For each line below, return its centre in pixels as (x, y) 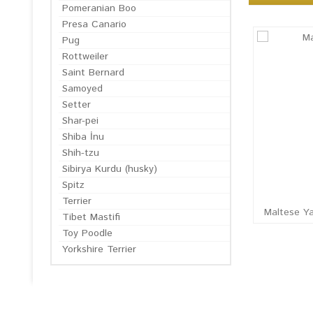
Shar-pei (80, 121)
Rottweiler (85, 57)
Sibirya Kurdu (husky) (110, 169)
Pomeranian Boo (99, 8)
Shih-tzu (81, 153)
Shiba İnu (83, 137)
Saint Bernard (93, 73)
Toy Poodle (87, 233)
